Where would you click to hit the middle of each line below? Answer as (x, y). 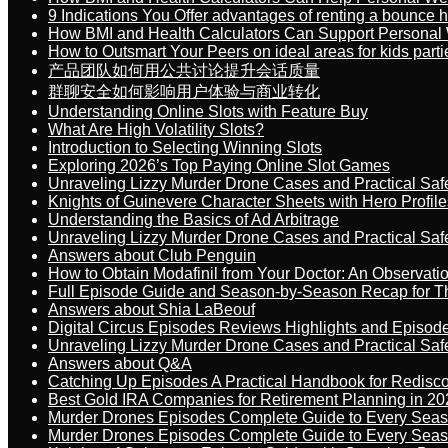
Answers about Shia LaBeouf (151, 309)
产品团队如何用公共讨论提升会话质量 (184, 70)
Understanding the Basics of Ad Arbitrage (193, 219)
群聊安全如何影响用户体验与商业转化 (184, 91)
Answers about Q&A (120, 363)
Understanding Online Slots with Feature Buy (208, 111)
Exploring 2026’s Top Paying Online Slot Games (219, 165)
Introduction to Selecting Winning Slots (185, 147)
